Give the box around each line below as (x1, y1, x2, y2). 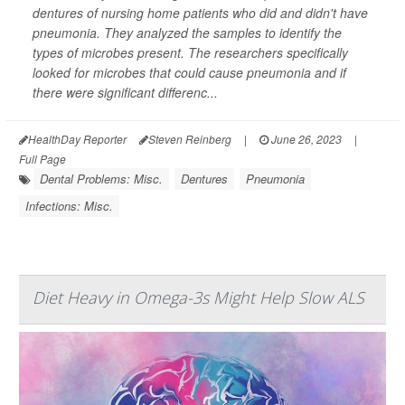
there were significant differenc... (33, 83, 218, 102)
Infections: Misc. (25, 197, 113, 215)
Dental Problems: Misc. (40, 170, 163, 188)
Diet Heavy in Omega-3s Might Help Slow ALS (33, 287, 364, 309)
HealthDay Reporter (28, 131, 127, 147)
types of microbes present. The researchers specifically (33, 43, 348, 62)
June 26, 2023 (268, 131, 342, 147)
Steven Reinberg (148, 131, 231, 147)
